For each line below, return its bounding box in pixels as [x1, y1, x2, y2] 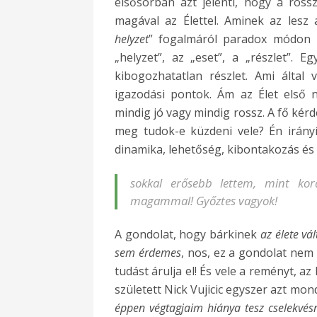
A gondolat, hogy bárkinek [115, 226, 260, 243]
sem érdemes [115, 245, 181, 261]
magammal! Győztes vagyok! [130, 192, 277, 209]
